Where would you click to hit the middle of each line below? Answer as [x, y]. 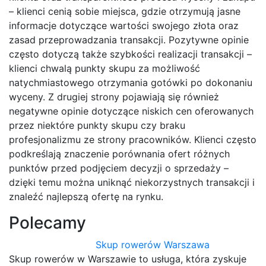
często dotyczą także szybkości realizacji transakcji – [130, 54]
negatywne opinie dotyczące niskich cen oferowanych [131, 111]
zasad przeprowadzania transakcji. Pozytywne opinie [129, 40]
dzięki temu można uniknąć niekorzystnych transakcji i [132, 183]
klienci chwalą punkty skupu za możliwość [104, 69]
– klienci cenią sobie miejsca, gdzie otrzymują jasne [125, 12]
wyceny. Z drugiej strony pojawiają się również [114, 97]
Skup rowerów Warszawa [153, 245]
